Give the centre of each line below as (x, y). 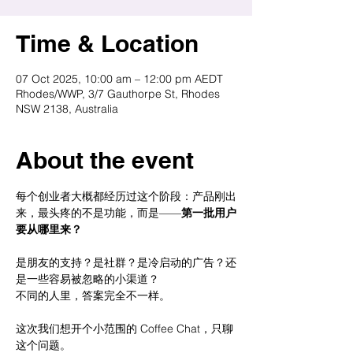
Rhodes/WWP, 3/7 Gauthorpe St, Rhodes (118, 94)
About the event (105, 160)
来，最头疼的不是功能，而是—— (98, 213)
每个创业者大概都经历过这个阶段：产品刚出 (126, 196)
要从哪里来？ (49, 229)
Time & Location (107, 43)
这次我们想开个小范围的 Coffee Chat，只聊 (124, 329)
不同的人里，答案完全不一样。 (93, 295)
